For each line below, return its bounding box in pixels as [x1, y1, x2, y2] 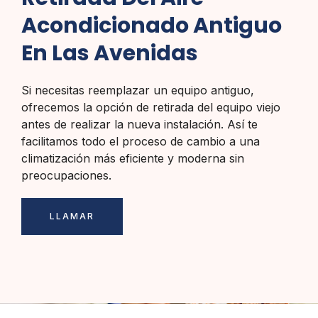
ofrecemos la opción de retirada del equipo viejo [21, 100, 280, 115]
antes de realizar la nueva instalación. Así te [21, 117, 258, 132]
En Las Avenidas [21, 38, 198, 69]
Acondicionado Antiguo [21, 11, 282, 41]
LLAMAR [50, 211, 94, 222]
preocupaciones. [21, 168, 111, 183]
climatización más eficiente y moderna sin [21, 151, 244, 166]
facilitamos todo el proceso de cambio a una [21, 134, 260, 149]
